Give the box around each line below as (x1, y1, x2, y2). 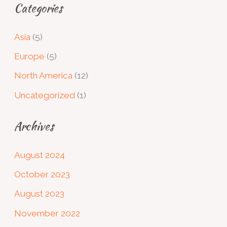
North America (14, 70, 73, 81)
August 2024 (14, 149, 65, 160)
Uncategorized (14, 90, 75, 100)
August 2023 (14, 188, 65, 199)
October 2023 (14, 169, 70, 180)
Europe (14, 51, 45, 61)
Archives (14, 118, 54, 134)
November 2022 (14, 208, 81, 218)
